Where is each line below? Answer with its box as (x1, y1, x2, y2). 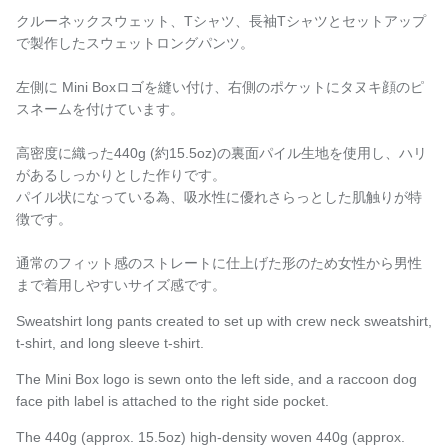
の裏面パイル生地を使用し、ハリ (217, 145, 427, 162)
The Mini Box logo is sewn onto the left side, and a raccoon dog (16, 371, 417, 388)
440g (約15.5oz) (114, 145, 217, 162)
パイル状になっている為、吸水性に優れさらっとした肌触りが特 (16, 189, 422, 206)
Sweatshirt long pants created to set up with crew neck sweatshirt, (16, 313, 432, 330)
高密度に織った (16, 145, 114, 162)
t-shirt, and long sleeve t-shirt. (16, 335, 204, 352)
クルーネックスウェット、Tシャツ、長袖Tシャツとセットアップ (16, 13, 426, 30)
